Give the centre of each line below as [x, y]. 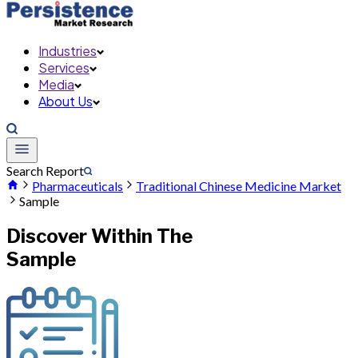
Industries [68, 51]
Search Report [45, 171]
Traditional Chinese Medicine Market [239, 186]
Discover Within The [99, 236]
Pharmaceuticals [78, 186]
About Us [66, 101]
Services [64, 68]
